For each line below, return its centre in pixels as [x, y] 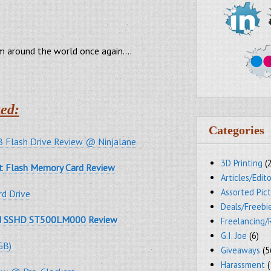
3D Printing [242, 163]
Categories [237, 130]
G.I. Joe [234, 236]
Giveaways [241, 250]
